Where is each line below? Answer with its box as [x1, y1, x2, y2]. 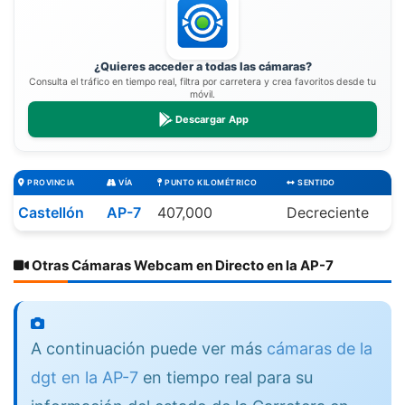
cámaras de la [267, 339, 372, 359]
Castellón [18, 203, 84, 222]
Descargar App [174, 112, 249, 126]
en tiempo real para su [138, 368, 313, 388]
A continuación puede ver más [31, 339, 267, 359]
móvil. [190, 89, 215, 101]
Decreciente [287, 203, 369, 222]
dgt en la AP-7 [31, 368, 138, 388]
